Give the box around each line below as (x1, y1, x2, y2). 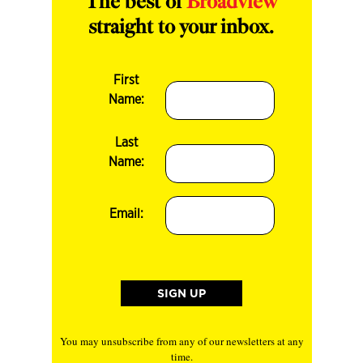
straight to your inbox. (88, 19, 275, 38)
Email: (109, 206, 144, 222)
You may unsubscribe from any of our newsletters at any (59, 333, 304, 348)
